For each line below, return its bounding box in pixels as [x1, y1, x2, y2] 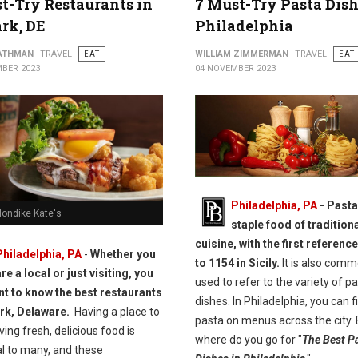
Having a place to [69, 304, 160, 318]
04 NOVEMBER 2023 [194, 63, 276, 74]
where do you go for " [194, 332, 302, 346]
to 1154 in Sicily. [194, 256, 280, 269]
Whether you [89, 247, 156, 261]
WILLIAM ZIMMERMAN [194, 49, 288, 59]
